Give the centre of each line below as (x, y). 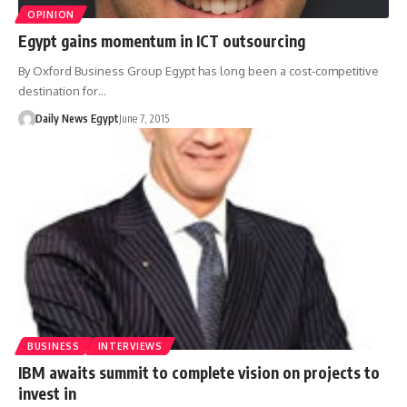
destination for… (62, 90)
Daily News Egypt (77, 118)
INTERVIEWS (130, 347)
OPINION (51, 14)
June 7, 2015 (144, 118)
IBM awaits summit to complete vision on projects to (199, 373)
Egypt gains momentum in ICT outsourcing (162, 40)
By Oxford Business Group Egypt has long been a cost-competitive (199, 70)
